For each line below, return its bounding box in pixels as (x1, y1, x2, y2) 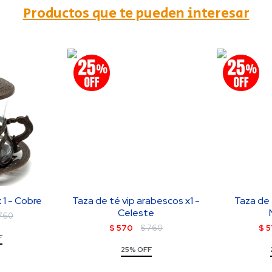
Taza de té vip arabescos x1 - (72, 194, 200, 207)
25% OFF (120, 245, 152, 254)
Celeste (118, 206, 155, 219)
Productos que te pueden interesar (22, 3, 250, 24)
